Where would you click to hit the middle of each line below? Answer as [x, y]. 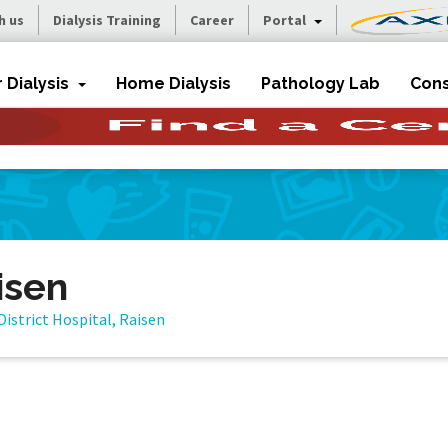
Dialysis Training [107, 20]
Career [212, 20]
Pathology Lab [320, 83]
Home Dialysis [173, 83]
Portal [286, 20]
